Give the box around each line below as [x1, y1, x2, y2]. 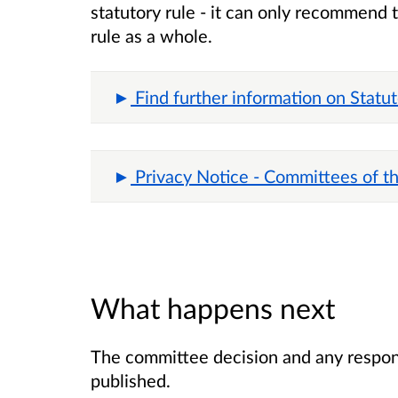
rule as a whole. [91, 25, 217, 47]
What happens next [91, 290, 335, 325]
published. [91, 369, 175, 391]
